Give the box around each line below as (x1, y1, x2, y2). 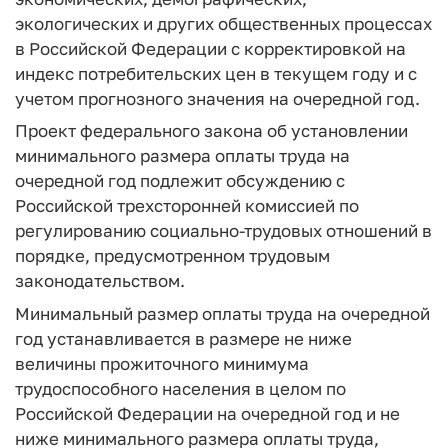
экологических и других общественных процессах (15, 12, 432, 34)
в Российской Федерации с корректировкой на (15, 37, 406, 59)
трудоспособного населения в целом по (15, 377, 346, 399)
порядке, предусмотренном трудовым (15, 245, 330, 266)
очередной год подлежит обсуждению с (15, 170, 345, 191)
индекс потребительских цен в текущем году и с (15, 62, 417, 84)
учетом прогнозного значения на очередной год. (15, 87, 424, 109)
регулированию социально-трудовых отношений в (15, 220, 432, 241)
